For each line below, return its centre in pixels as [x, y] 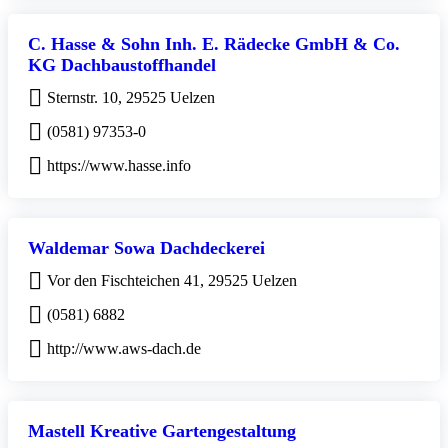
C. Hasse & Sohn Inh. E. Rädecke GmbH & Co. [214, 43]
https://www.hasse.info [119, 165]
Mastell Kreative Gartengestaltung [162, 430]
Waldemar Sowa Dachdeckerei [146, 247]
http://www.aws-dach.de [124, 348]
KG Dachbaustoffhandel [122, 64]
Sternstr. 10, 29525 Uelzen [131, 97]
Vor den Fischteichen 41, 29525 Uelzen [172, 280]
